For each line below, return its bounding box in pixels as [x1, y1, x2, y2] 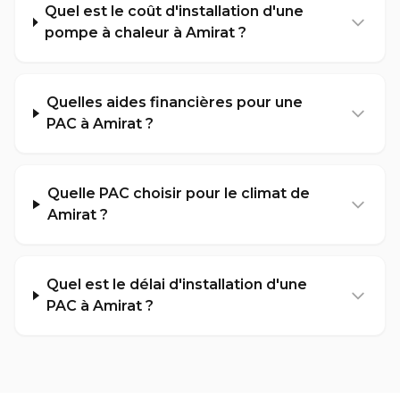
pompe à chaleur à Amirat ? [44, 24, 246, 41]
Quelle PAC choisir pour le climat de [46, 185, 310, 202]
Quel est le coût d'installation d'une [44, 3, 304, 20]
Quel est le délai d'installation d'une [46, 276, 307, 293]
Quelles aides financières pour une [46, 94, 303, 111]
